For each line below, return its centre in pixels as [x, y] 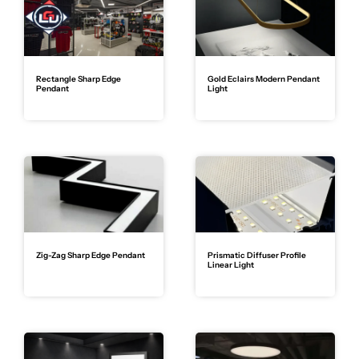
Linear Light [231, 264]
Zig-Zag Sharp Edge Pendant [91, 255]
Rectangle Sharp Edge [79, 79]
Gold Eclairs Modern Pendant [264, 79]
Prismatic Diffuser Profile [257, 255]
